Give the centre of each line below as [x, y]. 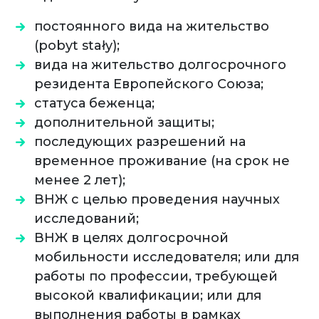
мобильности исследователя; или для [167, 257]
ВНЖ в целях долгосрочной [131, 238]
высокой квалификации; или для [148, 296]
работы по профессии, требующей [156, 277]
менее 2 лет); [80, 181]
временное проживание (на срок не [162, 161]
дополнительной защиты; [124, 123]
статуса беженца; [94, 104]
